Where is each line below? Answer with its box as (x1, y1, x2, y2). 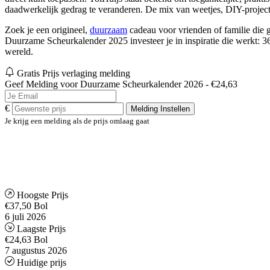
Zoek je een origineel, (5, 25, 90, 36)
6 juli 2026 (5, 212, 46, 222)
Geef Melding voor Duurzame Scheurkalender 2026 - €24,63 (5, 79, 237, 90)
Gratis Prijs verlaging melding (17, 68, 130, 79)
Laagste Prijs (17, 224, 66, 234)
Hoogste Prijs (17, 190, 68, 201)
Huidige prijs (17, 257, 66, 268)
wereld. (5, 46, 33, 57)
